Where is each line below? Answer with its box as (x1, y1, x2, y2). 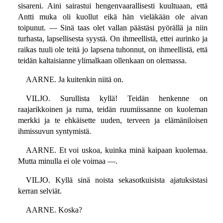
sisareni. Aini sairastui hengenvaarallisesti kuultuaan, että (17, 1, 208, 10)
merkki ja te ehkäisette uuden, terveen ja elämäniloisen (17, 116, 208, 125)
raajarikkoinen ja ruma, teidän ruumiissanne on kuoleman (17, 105, 208, 114)
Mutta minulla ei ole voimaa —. (17, 157, 117, 166)
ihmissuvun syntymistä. (17, 127, 91, 136)
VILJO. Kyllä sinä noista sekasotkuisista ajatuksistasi (25, 176, 208, 185)
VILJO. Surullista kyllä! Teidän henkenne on (25, 94, 208, 103)
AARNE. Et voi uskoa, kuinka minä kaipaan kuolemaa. (25, 146, 208, 155)
